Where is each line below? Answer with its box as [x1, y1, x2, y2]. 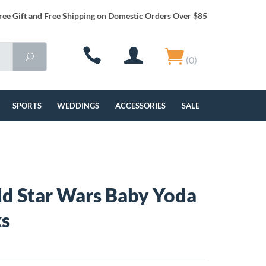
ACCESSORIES [115, 101, 166, 110]
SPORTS [12, 101, 42, 110]
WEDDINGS [57, 101, 100, 110]
